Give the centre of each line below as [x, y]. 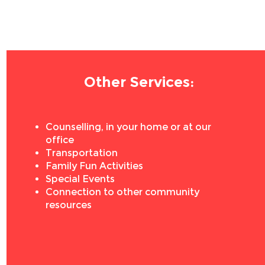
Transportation [81, 153]
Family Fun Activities [94, 166]
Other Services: [139, 82]
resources [68, 205]
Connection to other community [122, 192]
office [59, 140]
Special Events [80, 179]
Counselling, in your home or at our [128, 127]
